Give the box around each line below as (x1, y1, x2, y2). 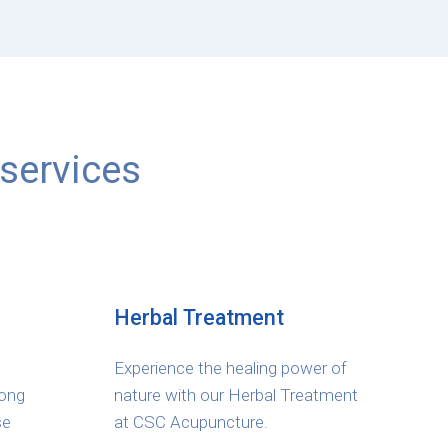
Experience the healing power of (114, 358, 347, 379)
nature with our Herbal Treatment (114, 385, 358, 406)
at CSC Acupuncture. (114, 412, 268, 433)
